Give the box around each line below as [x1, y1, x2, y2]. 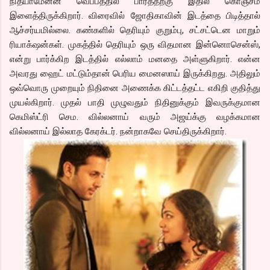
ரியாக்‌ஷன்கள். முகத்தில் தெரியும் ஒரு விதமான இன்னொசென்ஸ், [10, 39, 260, 50]
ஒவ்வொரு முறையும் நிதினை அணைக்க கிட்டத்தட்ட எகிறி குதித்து [10, 82, 260, 93]
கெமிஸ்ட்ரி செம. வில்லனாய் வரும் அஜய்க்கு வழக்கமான [10, 111, 260, 122]
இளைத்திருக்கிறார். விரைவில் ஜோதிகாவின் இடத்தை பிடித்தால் [10, 10, 260, 21]
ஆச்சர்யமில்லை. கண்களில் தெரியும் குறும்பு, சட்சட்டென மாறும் [10, 24, 260, 36]
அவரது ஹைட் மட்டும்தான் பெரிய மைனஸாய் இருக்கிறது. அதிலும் [10, 67, 260, 79]
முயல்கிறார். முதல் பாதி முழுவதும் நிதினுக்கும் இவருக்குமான [10, 96, 260, 108]
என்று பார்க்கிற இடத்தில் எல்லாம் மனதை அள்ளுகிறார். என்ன [10, 53, 260, 64]
